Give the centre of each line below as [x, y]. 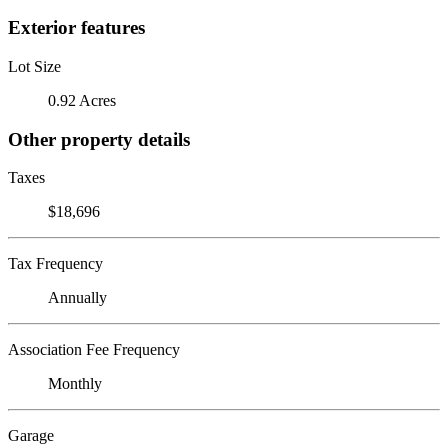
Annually [77, 298]
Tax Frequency [55, 264]
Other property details [99, 139]
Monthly [75, 384]
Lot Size [34, 66]
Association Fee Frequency [94, 350]
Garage [31, 436]
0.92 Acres [82, 100]
